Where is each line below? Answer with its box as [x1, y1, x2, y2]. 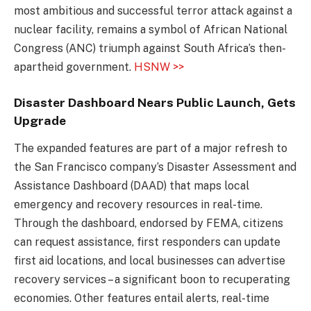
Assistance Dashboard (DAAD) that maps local [14, 179, 249, 193]
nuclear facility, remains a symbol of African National [14, 23, 287, 37]
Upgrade [14, 112, 66, 128]
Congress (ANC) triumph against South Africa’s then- [14, 42, 286, 56]
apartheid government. [14, 60, 134, 74]
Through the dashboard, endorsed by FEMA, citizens [14, 217, 283, 230]
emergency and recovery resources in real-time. [14, 198, 262, 212]
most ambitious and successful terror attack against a [14, 4, 292, 18]
